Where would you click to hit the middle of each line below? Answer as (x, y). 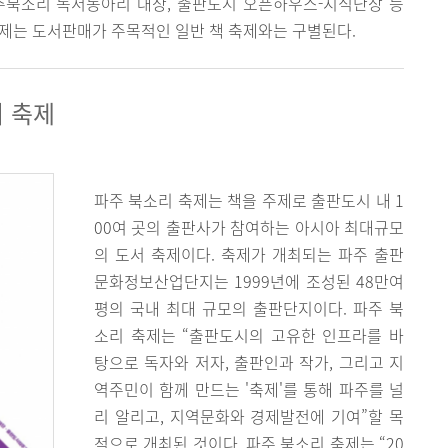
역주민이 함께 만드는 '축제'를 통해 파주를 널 (249, 389)
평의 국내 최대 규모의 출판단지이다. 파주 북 (249, 308)
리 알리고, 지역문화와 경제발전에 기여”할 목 (249, 416)
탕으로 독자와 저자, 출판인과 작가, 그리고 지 (249, 362)
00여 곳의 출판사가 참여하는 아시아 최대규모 (249, 227)
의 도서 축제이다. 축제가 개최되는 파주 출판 (249, 254)
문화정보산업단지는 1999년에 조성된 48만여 (249, 281)
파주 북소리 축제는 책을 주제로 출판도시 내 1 (249, 200)
